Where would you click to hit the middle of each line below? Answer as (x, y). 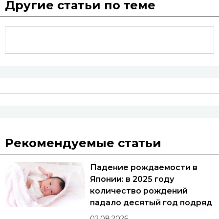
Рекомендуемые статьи (83, 143)
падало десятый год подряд (151, 203)
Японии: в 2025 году (132, 179)
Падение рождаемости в (144, 168)
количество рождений (139, 191)
